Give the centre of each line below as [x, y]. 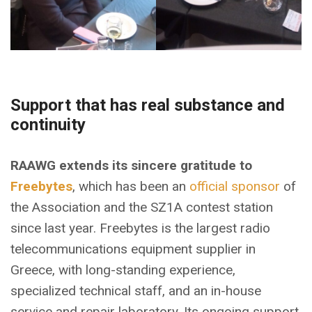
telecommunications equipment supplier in [133, 249]
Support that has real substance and [148, 106]
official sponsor [235, 187]
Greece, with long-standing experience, [123, 270]
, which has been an [131, 187]
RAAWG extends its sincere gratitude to [131, 166]
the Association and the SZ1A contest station [142, 208]
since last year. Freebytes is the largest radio [140, 228]
